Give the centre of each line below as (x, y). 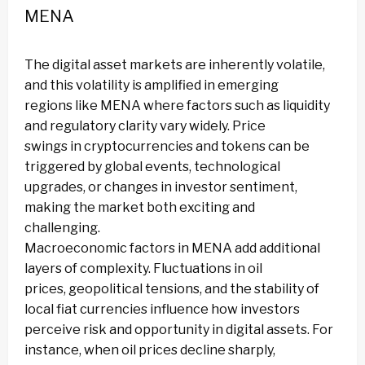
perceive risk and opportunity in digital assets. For (179, 330)
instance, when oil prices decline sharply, (150, 350)
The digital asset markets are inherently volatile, (175, 65)
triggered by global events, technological (152, 167)
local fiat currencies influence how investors (162, 310)
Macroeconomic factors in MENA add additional (172, 248)
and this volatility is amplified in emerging (152, 86)
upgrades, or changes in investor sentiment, (161, 187)
